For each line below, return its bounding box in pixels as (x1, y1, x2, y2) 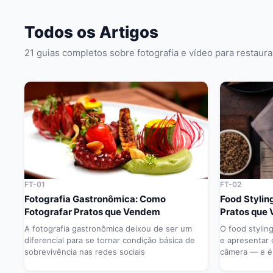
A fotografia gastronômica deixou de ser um (24, 224, 192, 234)
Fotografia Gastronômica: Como (24, 193, 166, 205)
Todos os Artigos (24, 23, 158, 42)
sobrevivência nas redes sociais (24, 247, 145, 257)
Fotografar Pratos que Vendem (24, 206, 160, 218)
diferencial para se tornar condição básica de (24, 235, 195, 246)
